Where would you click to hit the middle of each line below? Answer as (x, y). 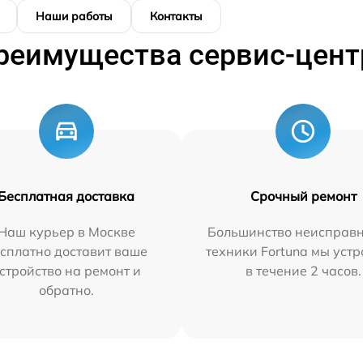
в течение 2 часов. (303, 271)
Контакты (176, 17)
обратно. (66, 290)
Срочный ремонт (303, 196)
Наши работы (74, 17)
